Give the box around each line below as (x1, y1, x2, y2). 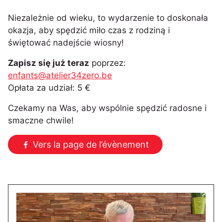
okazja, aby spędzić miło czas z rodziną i (8, 25, 170, 35)
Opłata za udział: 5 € (8, 82, 90, 93)
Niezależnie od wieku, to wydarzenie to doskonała (8, 12, 208, 23)
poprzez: (89, 57, 126, 68)
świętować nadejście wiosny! (8, 37, 124, 48)
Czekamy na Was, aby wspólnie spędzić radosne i (8, 103, 207, 113)
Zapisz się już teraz (8, 57, 89, 68)
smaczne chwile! (8, 115, 74, 125)
